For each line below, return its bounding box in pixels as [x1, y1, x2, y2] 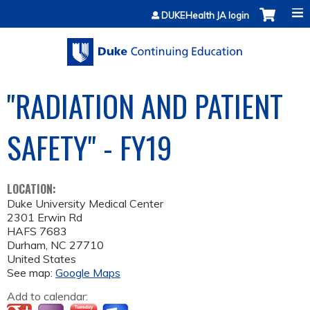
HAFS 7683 [7, 224, 67, 239]
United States [7, 252, 76, 266]
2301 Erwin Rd [7, 210, 82, 225]
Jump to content [116, 1, 194, 15]
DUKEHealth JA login [161, 10, 249, 21]
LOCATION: [7, 181, 59, 198]
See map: [7, 266, 55, 280]
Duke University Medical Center [7, 197, 163, 211]
